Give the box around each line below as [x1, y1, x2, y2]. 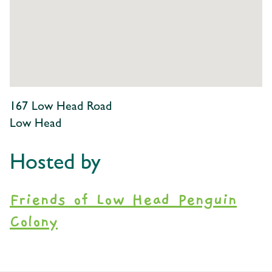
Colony [10, 212, 58, 231]
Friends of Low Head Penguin [10, 191, 237, 209]
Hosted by [10, 154, 101, 176]
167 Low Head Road [10, 101, 112, 114]
